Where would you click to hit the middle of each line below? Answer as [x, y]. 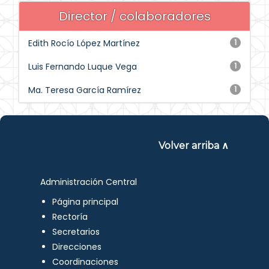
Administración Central [89, 182]
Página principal [86, 202]
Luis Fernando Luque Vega [83, 67]
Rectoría [70, 217]
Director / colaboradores [134, 16]
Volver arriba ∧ [193, 146]
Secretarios [76, 232]
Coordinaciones [86, 262]
